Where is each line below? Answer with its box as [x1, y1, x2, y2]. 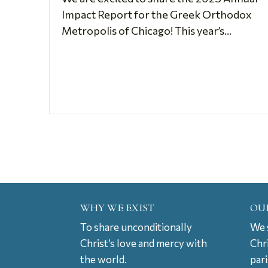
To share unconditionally [80, 220, 193, 233]
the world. [80, 252, 127, 266]
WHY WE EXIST [80, 200, 155, 214]
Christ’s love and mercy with [80, 236, 208, 249]
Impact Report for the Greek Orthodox [62, 7, 252, 21]
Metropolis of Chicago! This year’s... [62, 23, 232, 37]
